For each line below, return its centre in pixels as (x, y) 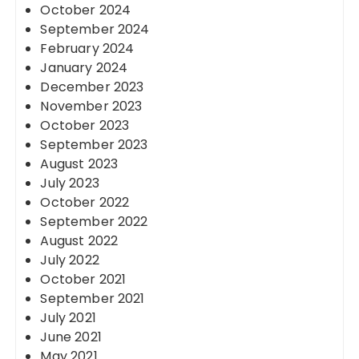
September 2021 (93, 298)
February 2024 (87, 48)
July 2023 (70, 183)
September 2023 (94, 145)
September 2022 (94, 222)
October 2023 (85, 125)
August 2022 (79, 241)
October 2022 (85, 202)
